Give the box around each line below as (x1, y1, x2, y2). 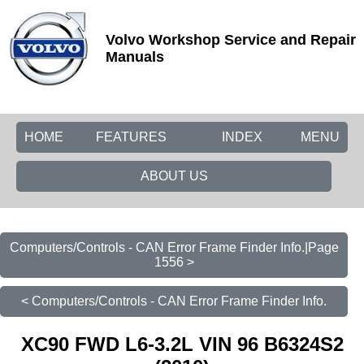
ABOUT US (140, 169, 208, 183)
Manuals (106, 49, 164, 65)
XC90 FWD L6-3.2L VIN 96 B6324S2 (20, 332, 344, 355)
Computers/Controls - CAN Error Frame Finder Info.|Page (9, 240, 339, 254)
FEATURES (96, 130, 167, 144)
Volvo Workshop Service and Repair (106, 32, 356, 48)
